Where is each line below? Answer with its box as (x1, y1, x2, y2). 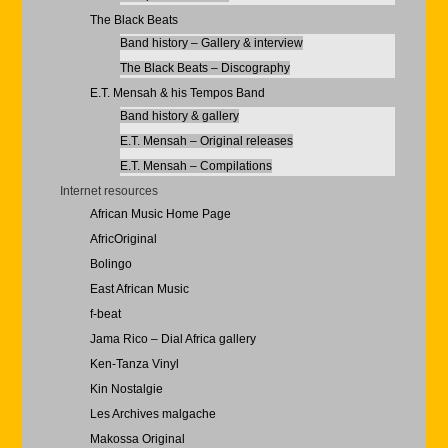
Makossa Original (89, 432, 185, 446)
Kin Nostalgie (89, 382, 163, 396)
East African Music (89, 282, 189, 296)
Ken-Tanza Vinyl (89, 357, 179, 371)
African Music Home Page (89, 207, 231, 221)
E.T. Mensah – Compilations (119, 159, 272, 173)
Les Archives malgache (89, 407, 216, 421)
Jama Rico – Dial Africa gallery (89, 332, 256, 346)
